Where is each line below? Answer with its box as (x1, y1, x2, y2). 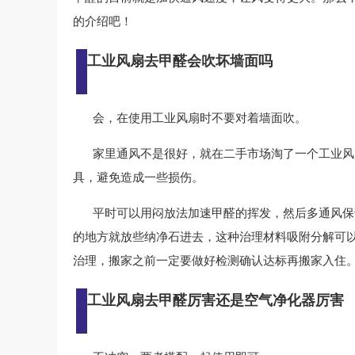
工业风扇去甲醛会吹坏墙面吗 (87, 53, 273, 69)
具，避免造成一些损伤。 (73, 171, 204, 184)
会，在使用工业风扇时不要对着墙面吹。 (93, 112, 307, 124)
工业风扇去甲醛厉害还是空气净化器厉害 (87, 292, 344, 308)
